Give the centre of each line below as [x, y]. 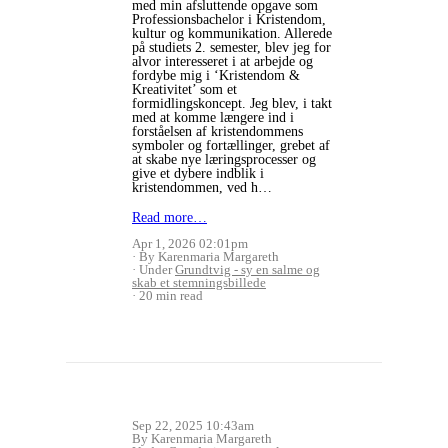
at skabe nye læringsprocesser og [224, 160]
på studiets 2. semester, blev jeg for [231, 48]
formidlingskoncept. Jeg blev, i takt [232, 104]
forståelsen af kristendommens [217, 132]
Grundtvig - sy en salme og [247, 270]
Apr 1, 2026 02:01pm [190, 244]
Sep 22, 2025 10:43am [193, 426]
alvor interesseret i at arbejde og [222, 62]
